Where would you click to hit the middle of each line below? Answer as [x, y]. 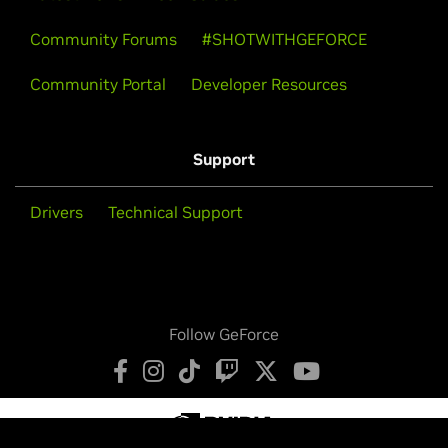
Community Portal [98, 83]
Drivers [56, 211]
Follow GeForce [224, 333]
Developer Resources [269, 83]
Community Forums [103, 38]
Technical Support [175, 211]
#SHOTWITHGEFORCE [284, 38]
